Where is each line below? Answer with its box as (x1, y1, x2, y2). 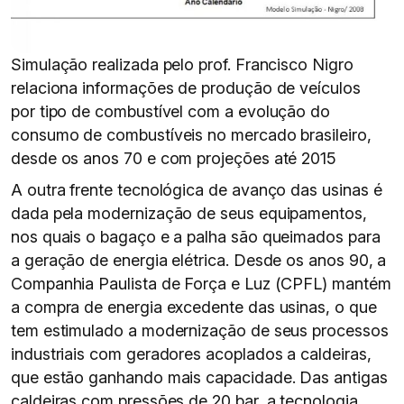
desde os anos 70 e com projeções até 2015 (11, 149, 337, 168)
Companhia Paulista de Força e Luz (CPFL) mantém (11, 274, 391, 293)
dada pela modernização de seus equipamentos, (11, 204, 367, 223)
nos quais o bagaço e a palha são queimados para (11, 227, 381, 246)
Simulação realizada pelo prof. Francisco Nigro (11, 55, 353, 74)
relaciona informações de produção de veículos (11, 78, 361, 97)
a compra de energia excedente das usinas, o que (11, 298, 377, 317)
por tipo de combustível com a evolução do (11, 102, 331, 121)
